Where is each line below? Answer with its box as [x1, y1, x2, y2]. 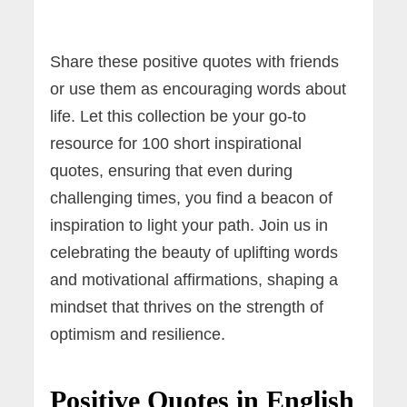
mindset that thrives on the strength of [50, 297, 324, 316]
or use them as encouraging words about [50, 79, 347, 98]
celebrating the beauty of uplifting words [50, 243, 339, 262]
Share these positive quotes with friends [50, 52, 340, 71]
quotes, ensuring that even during [50, 161, 293, 180]
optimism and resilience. [50, 324, 226, 343]
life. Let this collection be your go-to [50, 106, 307, 125]
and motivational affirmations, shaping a [50, 270, 339, 289]
